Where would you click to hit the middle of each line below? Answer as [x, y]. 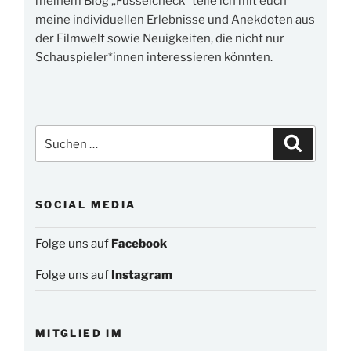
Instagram [142, 275]
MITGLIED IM [79, 333]
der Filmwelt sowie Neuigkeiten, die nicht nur [160, 39]
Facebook [139, 243]
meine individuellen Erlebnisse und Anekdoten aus [175, 20]
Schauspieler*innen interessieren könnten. [154, 58]
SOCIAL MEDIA [86, 205]
